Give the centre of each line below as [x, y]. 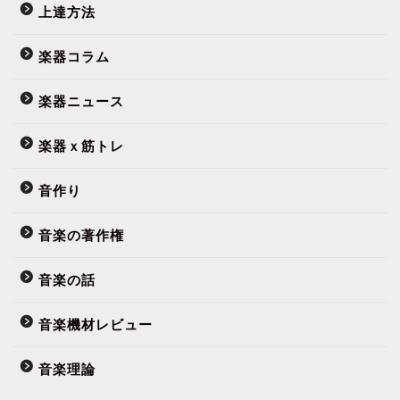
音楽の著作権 [81, 235]
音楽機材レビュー [96, 324]
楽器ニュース [81, 101]
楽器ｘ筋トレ [81, 146]
